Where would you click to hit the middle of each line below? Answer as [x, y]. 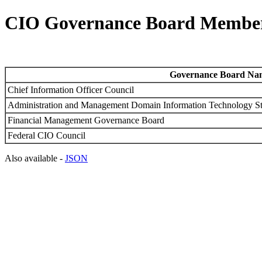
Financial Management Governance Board [86, 120]
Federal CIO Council [46, 135]
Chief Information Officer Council [71, 89]
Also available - [35, 158]
